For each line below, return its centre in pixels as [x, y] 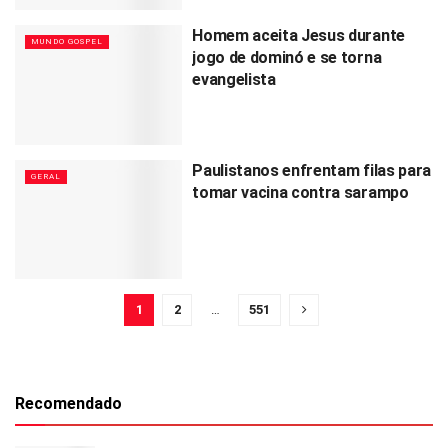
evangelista [234, 80]
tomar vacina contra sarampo [300, 192]
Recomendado [68, 404]
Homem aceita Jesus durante [298, 36]
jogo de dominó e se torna [287, 58]
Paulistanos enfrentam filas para [311, 170]
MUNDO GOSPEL [67, 42]
